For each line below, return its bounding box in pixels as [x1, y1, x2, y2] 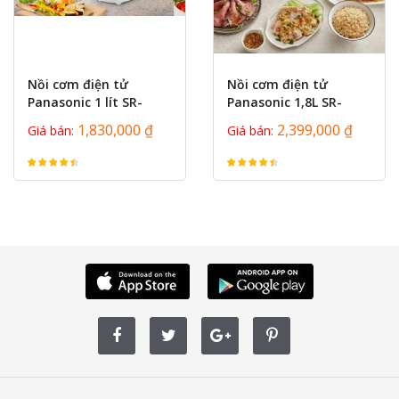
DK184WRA [227, 111, 293, 128]
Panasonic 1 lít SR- [28, 94, 142, 110]
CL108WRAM [28, 111, 102, 128]
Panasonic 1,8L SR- [227, 94, 342, 110]
